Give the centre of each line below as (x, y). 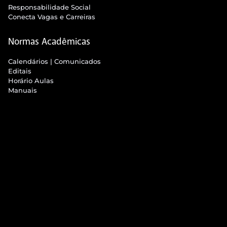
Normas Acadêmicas (49, 41)
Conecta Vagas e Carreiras (51, 16)
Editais (20, 71)
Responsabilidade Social (49, 7)
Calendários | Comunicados (54, 61)
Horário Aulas (31, 80)
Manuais (22, 90)
